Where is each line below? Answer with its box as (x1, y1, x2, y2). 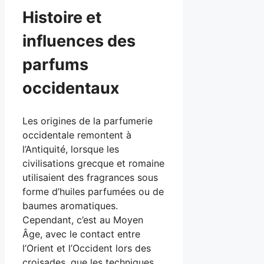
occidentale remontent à (22, 128, 131, 141)
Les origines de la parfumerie (22, 114, 153, 127)
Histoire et (22, 8, 101, 28)
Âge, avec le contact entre (22, 227, 140, 240)
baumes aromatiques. (22, 199, 118, 212)
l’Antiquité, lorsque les (22, 143, 119, 155)
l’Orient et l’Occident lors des (22, 242, 151, 254)
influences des (22, 31, 136, 51)
